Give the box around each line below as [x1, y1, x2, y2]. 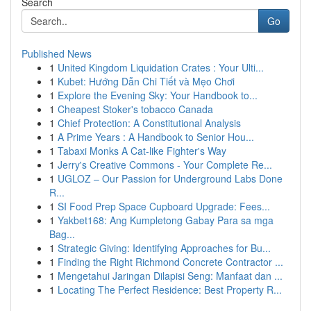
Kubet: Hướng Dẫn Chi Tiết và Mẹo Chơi [58, 74, 235, 88]
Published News [22, 47, 92, 60]
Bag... [49, 227, 75, 241]
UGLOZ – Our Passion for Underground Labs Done [58, 171, 283, 185]
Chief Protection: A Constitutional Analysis [58, 116, 241, 130]
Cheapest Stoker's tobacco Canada [58, 102, 213, 116]
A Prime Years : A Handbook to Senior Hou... [58, 130, 254, 144]
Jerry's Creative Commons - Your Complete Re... [58, 158, 272, 171]
